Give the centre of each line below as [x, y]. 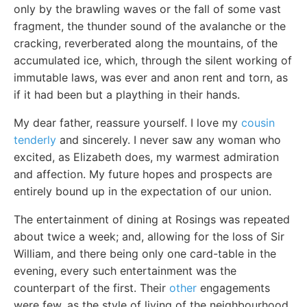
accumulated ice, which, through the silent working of [153, 60]
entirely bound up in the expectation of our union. [143, 191]
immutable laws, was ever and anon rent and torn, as [151, 77]
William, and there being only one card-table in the [145, 253]
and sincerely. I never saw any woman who [169, 139]
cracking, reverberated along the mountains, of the [146, 43]
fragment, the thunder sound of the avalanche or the [150, 26]
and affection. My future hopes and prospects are [143, 174]
